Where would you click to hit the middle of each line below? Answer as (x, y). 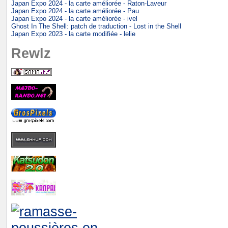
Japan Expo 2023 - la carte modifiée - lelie (73, 34)
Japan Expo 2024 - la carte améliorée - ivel (74, 19)
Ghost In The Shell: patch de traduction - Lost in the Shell (96, 26)
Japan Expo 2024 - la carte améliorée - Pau (75, 11)
